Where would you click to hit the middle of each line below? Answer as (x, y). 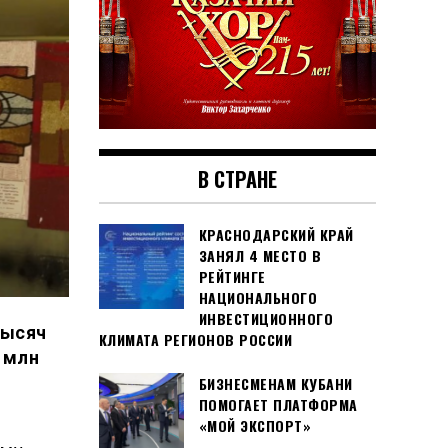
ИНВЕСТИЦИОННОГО (265, 318)
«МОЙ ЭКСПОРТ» (254, 426)
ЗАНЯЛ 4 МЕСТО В (259, 255)
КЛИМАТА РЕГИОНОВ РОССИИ (195, 339)
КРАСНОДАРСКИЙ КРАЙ (276, 234)
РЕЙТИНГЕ (232, 276)
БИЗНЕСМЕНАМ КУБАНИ (275, 384)
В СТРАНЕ (237, 179)
